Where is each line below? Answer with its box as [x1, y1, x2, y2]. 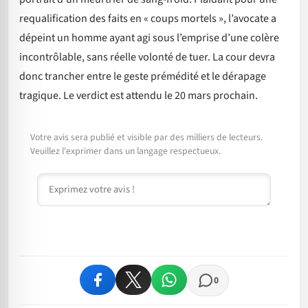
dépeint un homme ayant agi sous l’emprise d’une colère [19, 30, 279, 46]
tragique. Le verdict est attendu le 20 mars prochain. [19, 88, 258, 104]
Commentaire [36, 173, 100, 188]
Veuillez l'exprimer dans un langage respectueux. [30, 144, 221, 157]
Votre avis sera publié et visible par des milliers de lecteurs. [30, 130, 263, 144]
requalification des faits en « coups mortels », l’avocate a [19, 11, 276, 27]
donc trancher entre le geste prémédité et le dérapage [19, 69, 266, 85]
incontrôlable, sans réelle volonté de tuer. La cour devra [19, 49, 275, 65]
